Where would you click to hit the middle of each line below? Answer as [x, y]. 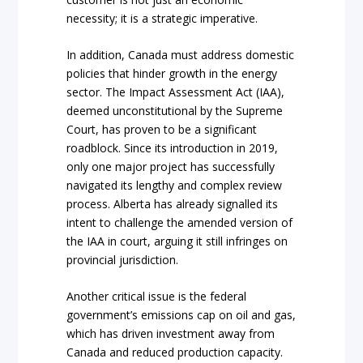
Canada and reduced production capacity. [175, 352]
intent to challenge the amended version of [180, 222]
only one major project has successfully [171, 166]
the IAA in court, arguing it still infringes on [177, 241]
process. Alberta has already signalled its [173, 203]
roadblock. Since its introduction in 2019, [173, 147]
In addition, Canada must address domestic [181, 54]
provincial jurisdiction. [123, 259]
